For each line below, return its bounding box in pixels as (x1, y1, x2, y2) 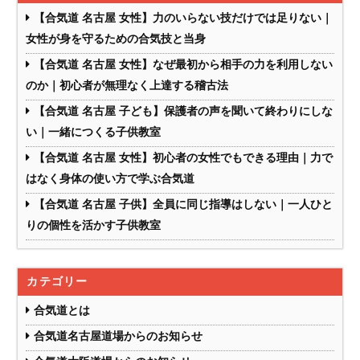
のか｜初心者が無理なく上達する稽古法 (26, 79, 229, 92)
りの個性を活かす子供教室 (26, 219, 162, 232)
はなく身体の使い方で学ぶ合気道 (26, 172, 195, 186)
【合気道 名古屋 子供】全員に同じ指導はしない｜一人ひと (34, 198, 333, 211)
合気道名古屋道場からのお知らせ (34, 329, 203, 343)
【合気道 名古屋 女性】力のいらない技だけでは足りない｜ (34, 11, 333, 25)
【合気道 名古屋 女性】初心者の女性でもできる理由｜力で (34, 151, 333, 165)
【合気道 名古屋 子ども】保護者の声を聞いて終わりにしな (34, 104, 333, 118)
